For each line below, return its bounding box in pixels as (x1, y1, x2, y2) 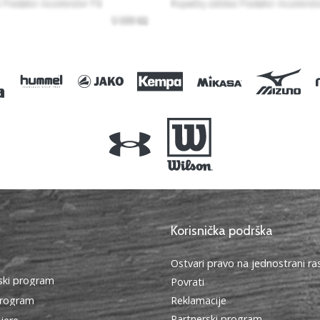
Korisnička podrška (171, 222, 273, 239)
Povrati (171, 274, 204, 289)
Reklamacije (171, 293, 226, 307)
